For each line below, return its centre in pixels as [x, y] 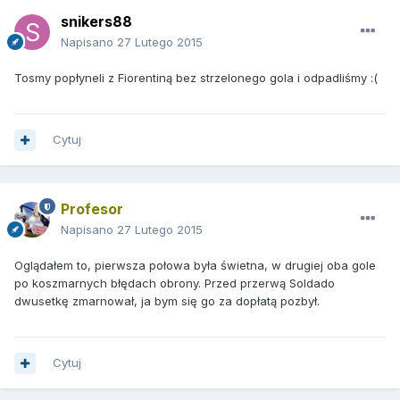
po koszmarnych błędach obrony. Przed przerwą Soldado [175, 283]
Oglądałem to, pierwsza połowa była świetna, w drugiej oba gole [195, 266]
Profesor [92, 209]
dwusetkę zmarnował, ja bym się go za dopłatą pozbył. [167, 301]
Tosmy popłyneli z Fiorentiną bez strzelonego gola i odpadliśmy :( [196, 78]
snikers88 [96, 22]
